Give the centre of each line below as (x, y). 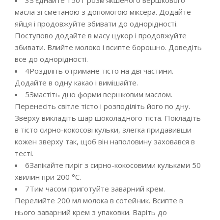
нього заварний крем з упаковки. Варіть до (91, 212)
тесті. (24, 153)
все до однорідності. (51, 59)
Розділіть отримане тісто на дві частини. (101, 71)
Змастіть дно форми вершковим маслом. (101, 94)
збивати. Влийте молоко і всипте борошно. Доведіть (108, 47)
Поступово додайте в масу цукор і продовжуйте (101, 35)
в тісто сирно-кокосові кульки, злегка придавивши (103, 130)
